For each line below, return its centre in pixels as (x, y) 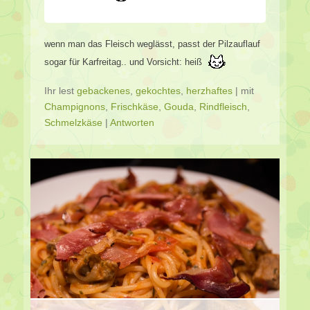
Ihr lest (61, 91)
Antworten (132, 123)
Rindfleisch (223, 107)
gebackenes (103, 91)
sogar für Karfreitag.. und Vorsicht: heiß (125, 62)
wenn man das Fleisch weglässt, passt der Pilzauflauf (152, 44)
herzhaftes (209, 91)
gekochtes (158, 91)
